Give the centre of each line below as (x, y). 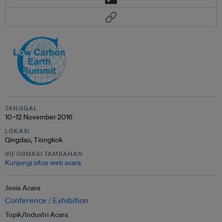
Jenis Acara (23, 188)
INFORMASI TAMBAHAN (44, 154)
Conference (26, 200)
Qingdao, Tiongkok (34, 140)
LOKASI (18, 131)
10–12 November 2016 (39, 117)
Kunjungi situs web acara (43, 163)
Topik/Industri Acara (36, 215)
